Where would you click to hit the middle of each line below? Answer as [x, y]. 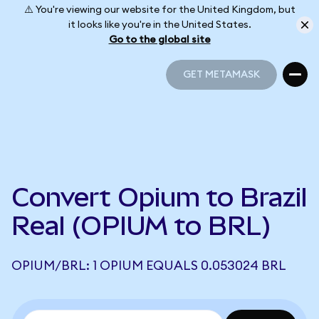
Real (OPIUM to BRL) [141, 226]
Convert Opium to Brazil [159, 197]
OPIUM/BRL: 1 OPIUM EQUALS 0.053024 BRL [149, 266]
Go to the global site [159, 40]
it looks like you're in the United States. [159, 25]
